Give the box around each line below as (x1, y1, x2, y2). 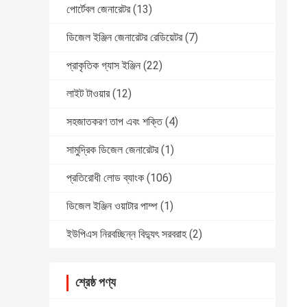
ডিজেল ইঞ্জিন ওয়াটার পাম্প (66, 199, 158, 213)
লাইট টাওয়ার (66, 87, 110, 101)
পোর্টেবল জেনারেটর (66, 3, 130, 16)
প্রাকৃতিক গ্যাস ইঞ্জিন (66, 59, 140, 73)
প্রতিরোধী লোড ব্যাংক (66, 171, 144, 185)
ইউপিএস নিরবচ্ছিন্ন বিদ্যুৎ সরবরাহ (66, 228, 186, 241)
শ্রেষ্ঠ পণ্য (75, 275, 116, 290)
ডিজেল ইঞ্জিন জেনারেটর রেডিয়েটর (66, 31, 182, 45)
